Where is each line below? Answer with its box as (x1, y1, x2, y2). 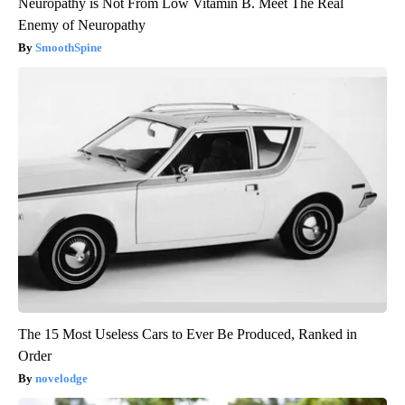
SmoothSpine (35, 41, 102, 55)
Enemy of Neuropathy (18, 17, 146, 33)
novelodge (35, 372, 88, 386)
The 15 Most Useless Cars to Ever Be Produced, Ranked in (18, 326, 357, 343)
